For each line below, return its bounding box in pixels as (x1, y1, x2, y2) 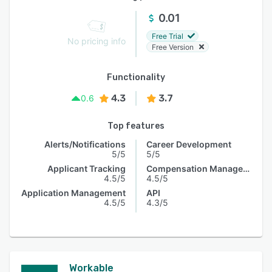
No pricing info (67, 36, 126, 46)
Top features (107, 121, 165, 131)
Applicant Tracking (47, 163, 126, 174)
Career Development (146, 139, 231, 149)
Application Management (21, 188, 126, 198)
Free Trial (152, 31, 183, 41)
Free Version (152, 42, 194, 52)
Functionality (107, 72, 165, 83)
